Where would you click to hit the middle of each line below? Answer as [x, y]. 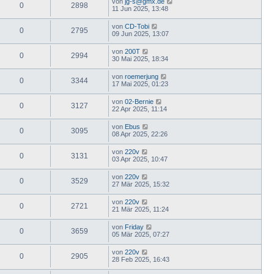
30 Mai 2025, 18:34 [140, 58]
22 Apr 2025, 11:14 [139, 109]
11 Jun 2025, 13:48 [140, 8]
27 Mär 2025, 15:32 [141, 184]
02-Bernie [139, 101]
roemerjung [142, 76]
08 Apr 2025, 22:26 [140, 134]
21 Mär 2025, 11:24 [140, 209]
